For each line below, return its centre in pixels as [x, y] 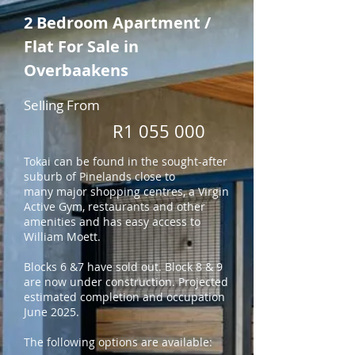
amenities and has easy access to [112, 221]
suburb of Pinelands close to [99, 176]
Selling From [63, 105]
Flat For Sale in [81, 46]
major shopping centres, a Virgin [143, 191]
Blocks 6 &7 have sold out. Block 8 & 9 [123, 267]
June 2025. [52, 312]
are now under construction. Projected [126, 282]
